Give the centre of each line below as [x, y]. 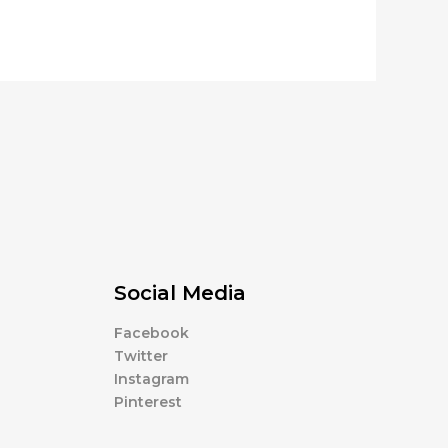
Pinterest [147, 401]
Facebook [151, 332]
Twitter [140, 355]
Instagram [151, 378]
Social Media [179, 292]
